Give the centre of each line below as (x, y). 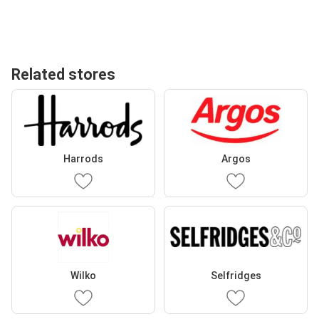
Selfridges (236, 275)
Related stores (63, 74)
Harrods (83, 158)
